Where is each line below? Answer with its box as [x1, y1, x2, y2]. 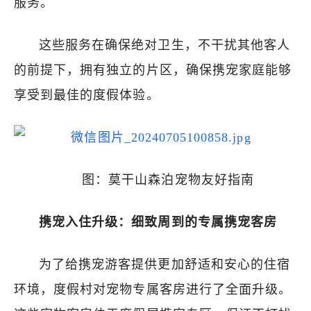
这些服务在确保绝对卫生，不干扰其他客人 [39, 38, 290, 52]
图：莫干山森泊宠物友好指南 [82, 173, 254, 187]
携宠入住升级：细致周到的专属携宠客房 [39, 215, 277, 229]
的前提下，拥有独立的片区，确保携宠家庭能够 [14, 63, 292, 77]
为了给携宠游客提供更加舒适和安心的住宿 [39, 258, 290, 271]
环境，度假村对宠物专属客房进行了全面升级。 [14, 283, 292, 296]
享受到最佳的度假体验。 [14, 88, 160, 102]
